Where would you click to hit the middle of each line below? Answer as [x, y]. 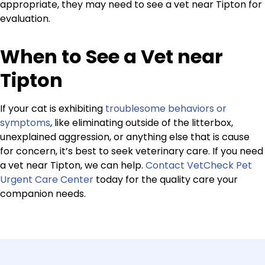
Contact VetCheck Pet [199, 166]
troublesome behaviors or [166, 109]
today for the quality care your [166, 180]
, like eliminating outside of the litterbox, [142, 123]
